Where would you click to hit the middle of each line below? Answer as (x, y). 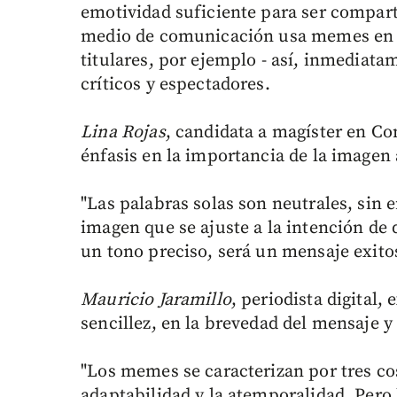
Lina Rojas (123, 133)
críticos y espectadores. (175, 85)
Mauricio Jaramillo (156, 300)
